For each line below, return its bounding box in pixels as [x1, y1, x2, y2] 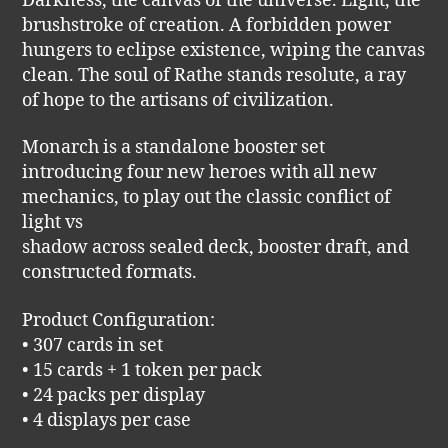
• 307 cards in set [22, 333, 164, 357]
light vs [22, 211, 84, 235]
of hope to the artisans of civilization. [22, 88, 335, 112]
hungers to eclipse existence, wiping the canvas [22, 38, 426, 62]
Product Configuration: [22, 308, 216, 332]
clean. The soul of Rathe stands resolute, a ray [22, 63, 407, 87]
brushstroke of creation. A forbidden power [22, 13, 392, 37]
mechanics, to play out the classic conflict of [22, 186, 392, 210]
